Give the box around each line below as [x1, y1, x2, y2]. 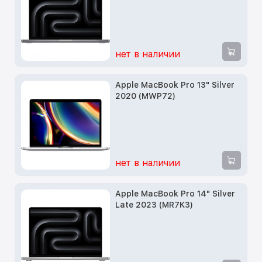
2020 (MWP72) [115, 91, 176, 101]
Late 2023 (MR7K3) [115, 200, 194, 210]
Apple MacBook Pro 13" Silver [115, 80, 235, 90]
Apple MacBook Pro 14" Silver [115, 189, 236, 199]
